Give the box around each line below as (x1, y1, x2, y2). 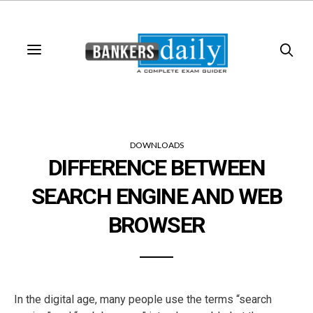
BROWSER (108, 212, 205, 239)
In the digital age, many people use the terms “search (14, 293, 272, 307)
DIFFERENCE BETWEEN (48, 154, 265, 182)
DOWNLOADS (129, 140, 184, 150)
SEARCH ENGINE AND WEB (31, 183, 282, 210)
